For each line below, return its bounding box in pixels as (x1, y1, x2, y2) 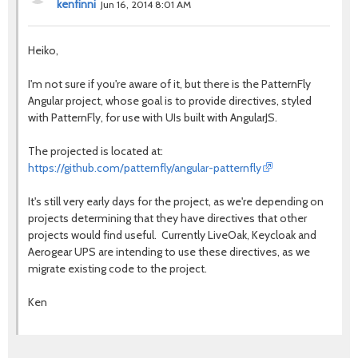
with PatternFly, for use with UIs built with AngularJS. (28, 109, 277, 125)
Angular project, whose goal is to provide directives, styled (28, 93, 312, 108)
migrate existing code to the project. (28, 261, 207, 276)
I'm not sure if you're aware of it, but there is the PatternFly (28, 76, 311, 91)
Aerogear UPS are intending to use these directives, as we (28, 244, 310, 259)
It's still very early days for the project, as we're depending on (28, 193, 324, 209)
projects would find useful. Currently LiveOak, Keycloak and (28, 227, 316, 242)
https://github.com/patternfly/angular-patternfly (28, 160, 261, 175)
